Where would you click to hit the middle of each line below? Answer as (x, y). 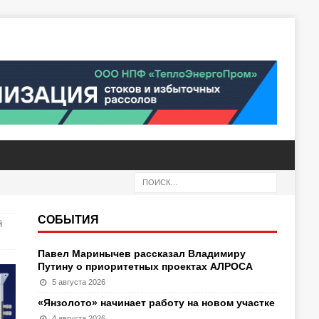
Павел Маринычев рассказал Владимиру (141, 253)
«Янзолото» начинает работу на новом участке (156, 303)
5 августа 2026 (79, 282)
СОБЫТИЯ (68, 220)
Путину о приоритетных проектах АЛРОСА (145, 266)
